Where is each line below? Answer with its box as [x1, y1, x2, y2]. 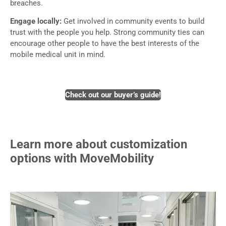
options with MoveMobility [10, 151, 154, 166]
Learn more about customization [10, 137, 187, 152]
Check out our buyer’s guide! [65, 90, 161, 100]
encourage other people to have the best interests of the [10, 38, 199, 48]
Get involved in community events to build [64, 16, 204, 26]
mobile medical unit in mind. [10, 49, 107, 59]
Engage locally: [10, 16, 64, 26]
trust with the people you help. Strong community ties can [10, 27, 204, 37]
